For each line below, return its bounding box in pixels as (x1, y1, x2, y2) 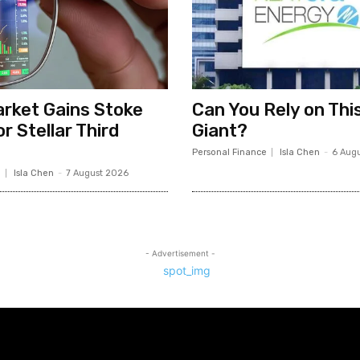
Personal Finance (192, 146, 267, 157)
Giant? (192, 119, 247, 141)
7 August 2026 (65, 167, 129, 178)
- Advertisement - (145, 247, 215, 258)
